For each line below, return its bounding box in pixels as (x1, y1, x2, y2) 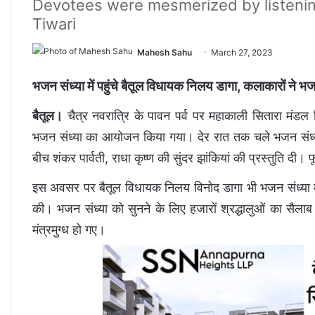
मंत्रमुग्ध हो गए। (32, 222, 105, 237)
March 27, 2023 (211, 47, 273, 58)
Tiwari (32, 15, 76, 33)
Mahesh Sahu (137, 47, 192, 58)
